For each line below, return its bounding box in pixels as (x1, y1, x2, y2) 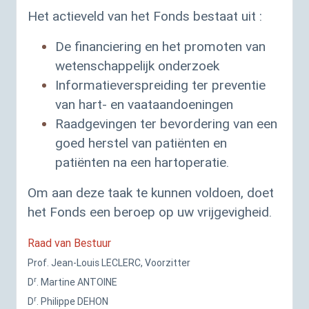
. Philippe (37, 295, 77, 308)
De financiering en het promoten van (55, 38, 266, 54)
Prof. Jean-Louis (28, 257, 101, 269)
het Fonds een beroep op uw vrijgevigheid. (28, 203, 272, 220)
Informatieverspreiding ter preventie (55, 77, 266, 93)
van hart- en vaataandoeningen (55, 96, 233, 112)
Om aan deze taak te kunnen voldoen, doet (28, 184, 274, 201)
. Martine (37, 276, 77, 288)
